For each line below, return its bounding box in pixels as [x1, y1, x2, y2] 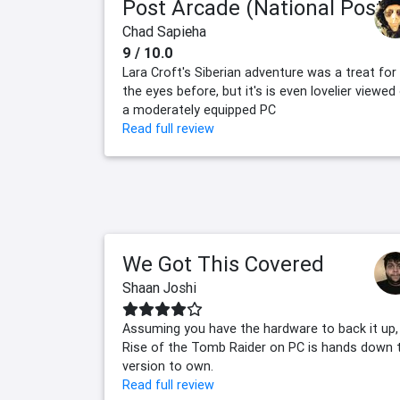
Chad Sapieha [122, 22, 206, 41]
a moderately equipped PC [122, 102, 276, 119]
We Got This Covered [122, 251, 324, 278]
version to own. [122, 358, 213, 375]
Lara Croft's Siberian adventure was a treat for [122, 64, 396, 81]
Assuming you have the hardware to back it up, [122, 321, 398, 337]
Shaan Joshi [122, 279, 196, 297]
